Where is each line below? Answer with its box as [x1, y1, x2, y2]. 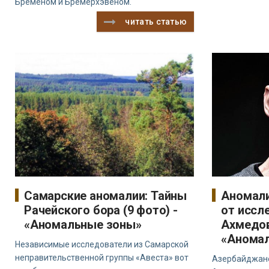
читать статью [125, 16, 187, 26]
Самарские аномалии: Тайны [24, 189, 187, 204]
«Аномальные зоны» [24, 217, 142, 232]
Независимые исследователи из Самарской [15, 240, 189, 250]
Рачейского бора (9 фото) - [24, 203, 178, 218]
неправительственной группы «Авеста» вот [15, 253, 189, 263]
